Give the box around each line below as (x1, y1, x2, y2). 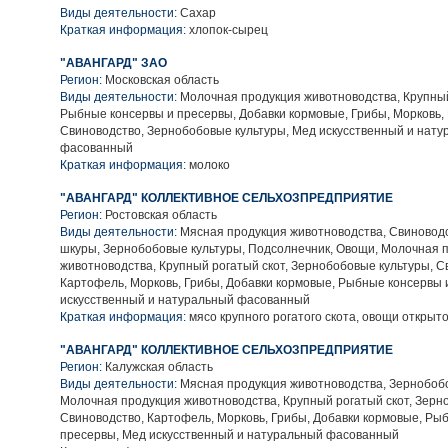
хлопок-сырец (186, 23, 268, 37)
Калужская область (105, 360, 213, 374)
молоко (186, 158, 230, 172)
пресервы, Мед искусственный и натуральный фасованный (60, 428, 399, 442)
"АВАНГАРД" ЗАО (60, 56, 167, 70)
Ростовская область (105, 208, 217, 222)
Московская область (105, 73, 219, 87)
